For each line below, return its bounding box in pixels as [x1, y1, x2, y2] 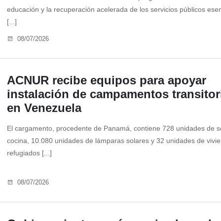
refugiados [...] [7, 149, 52, 157]
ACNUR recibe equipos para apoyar [7, 74, 206, 87]
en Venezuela [7, 101, 81, 115]
